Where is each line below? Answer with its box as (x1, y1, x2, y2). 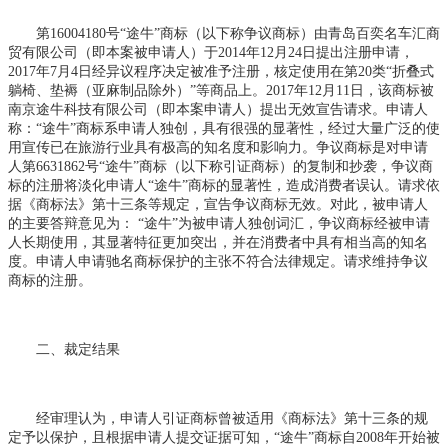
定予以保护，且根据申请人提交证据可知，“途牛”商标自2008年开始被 (8, 429, 440, 445)
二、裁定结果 (8, 341, 120, 357)
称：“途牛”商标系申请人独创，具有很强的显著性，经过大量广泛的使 (8, 120, 440, 136)
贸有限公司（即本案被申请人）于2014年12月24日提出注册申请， (8, 44, 414, 60)
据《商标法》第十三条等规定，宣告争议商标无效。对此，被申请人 (8, 196, 428, 212)
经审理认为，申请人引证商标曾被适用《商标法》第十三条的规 (8, 410, 428, 426)
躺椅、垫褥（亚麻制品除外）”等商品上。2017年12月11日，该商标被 (8, 82, 434, 98)
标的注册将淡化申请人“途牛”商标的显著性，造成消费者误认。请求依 (8, 177, 440, 193)
